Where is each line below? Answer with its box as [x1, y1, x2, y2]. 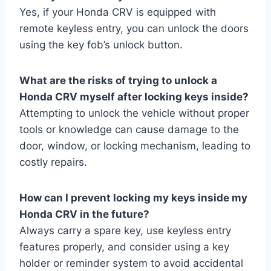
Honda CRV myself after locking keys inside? [19, 90, 249, 103]
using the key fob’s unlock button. [19, 38, 183, 51]
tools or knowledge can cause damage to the [19, 123, 239, 135]
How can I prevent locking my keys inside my [19, 191, 247, 204]
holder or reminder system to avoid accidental [19, 256, 243, 269]
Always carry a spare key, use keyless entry [19, 224, 231, 237]
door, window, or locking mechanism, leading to [19, 139, 250, 152]
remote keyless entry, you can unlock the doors [19, 22, 249, 34]
